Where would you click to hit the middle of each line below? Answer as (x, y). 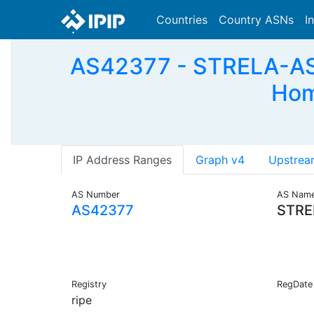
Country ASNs (256, 20)
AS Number (96, 195)
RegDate (294, 285)
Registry (89, 285)
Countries (182, 20)
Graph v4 (220, 160)
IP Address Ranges (122, 160)
